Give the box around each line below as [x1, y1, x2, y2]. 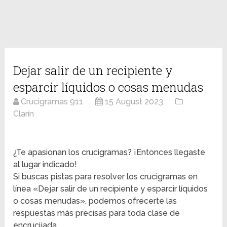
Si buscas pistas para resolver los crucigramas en [13, 172, 198, 182]
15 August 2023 [105, 97, 164, 107]
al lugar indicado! [13, 160, 78, 170]
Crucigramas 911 [21, 97, 84, 107]
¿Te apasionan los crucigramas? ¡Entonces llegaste [13, 147, 206, 158]
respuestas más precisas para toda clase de [13, 208, 180, 218]
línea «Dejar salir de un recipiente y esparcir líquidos [13, 184, 208, 194]
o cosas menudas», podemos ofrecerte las [13, 196, 177, 206]
